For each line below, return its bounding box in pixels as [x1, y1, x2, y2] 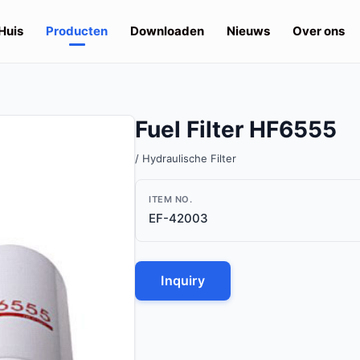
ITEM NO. [149, 194, 193, 205]
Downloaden [130, 23, 204, 39]
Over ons [292, 23, 345, 39]
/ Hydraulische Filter [135, 152, 237, 165]
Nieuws [227, 23, 270, 39]
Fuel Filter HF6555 [135, 116, 337, 143]
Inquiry [161, 272, 205, 288]
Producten [46, 23, 108, 39]
